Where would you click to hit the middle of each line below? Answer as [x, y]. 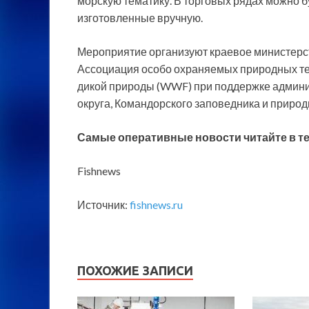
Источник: [103, 204]
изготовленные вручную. [140, 17]
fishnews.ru [156, 204]
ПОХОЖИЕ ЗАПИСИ [135, 270]
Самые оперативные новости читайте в [188, 137]
